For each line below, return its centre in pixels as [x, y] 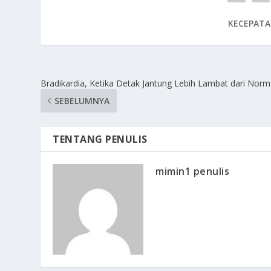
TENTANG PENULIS [100, 139]
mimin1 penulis [193, 171]
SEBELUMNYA [82, 101]
